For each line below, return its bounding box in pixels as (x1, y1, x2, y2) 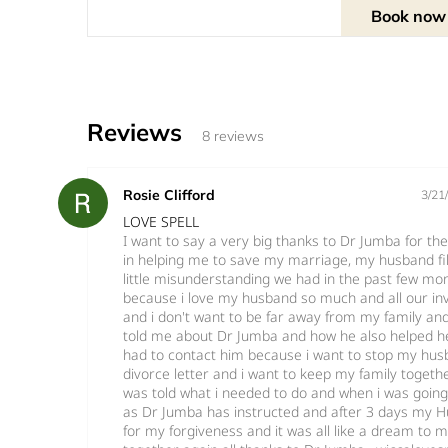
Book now (370, 5, 446, 26)
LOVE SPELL (123, 211, 199, 231)
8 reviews (202, 126, 265, 145)
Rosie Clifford (123, 185, 215, 204)
